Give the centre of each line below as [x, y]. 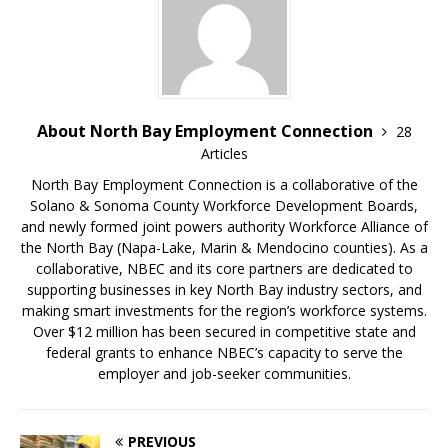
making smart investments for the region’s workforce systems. [224, 311]
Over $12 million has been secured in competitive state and [224, 332]
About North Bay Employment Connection [206, 131]
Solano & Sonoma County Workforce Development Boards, [224, 206]
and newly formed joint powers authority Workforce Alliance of [224, 227]
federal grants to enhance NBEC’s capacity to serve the [224, 353]
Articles [224, 154]
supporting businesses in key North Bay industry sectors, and [224, 290]
